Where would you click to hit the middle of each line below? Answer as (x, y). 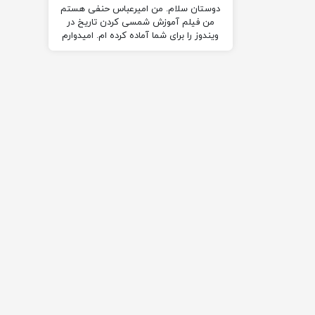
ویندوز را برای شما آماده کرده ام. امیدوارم (141, 36)
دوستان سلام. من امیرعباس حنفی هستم (141, 9)
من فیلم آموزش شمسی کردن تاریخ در (140, 23)
